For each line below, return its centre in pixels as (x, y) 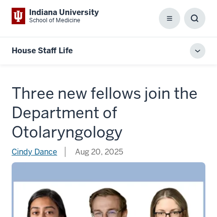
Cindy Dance (34, 152)
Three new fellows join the (105, 93)
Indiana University (64, 12)
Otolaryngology (67, 132)
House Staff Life (42, 51)
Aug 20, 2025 (98, 152)
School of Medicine (55, 20)
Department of (64, 113)
